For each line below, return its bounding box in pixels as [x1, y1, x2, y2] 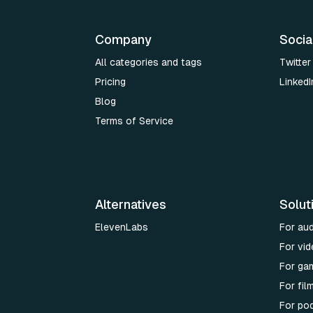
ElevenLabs [95, 221, 148, 233]
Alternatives [95, 197, 166, 212]
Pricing [95, 76, 126, 87]
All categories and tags [95, 57, 202, 68]
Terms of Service [95, 115, 173, 126]
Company [95, 32, 152, 47]
